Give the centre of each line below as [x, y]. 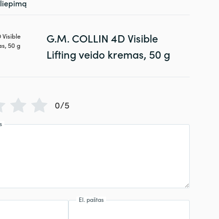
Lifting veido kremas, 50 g [108, 54]
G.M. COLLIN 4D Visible [102, 38]
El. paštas [91, 199]
